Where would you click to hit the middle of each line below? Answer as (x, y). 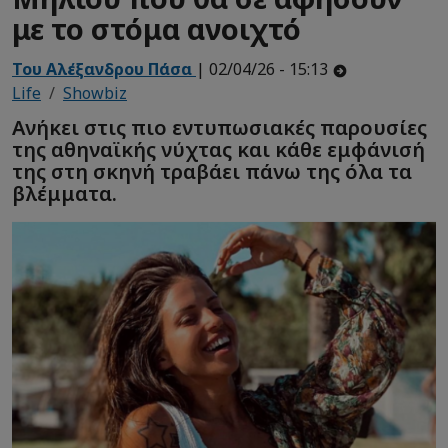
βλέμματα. (64, 193)
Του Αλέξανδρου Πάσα (102, 69)
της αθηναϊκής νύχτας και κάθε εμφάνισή (218, 149)
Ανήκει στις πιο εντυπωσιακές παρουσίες (219, 127)
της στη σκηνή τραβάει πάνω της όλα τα (212, 171)
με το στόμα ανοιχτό (156, 29)
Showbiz (95, 93)
